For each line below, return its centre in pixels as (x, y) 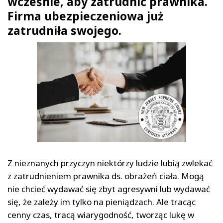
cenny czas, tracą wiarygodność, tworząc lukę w (101, 215)
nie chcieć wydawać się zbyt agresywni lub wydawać (109, 189)
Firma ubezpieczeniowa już (85, 16)
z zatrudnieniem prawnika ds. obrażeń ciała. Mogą (106, 176)
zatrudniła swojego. (64, 31)
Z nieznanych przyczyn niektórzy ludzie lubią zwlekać (110, 163)
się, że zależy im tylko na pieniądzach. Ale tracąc (102, 202)
